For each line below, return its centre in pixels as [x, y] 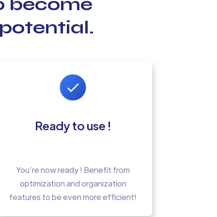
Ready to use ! [73, 125]
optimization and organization [73, 184]
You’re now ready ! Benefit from [73, 170]
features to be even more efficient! [73, 197]
